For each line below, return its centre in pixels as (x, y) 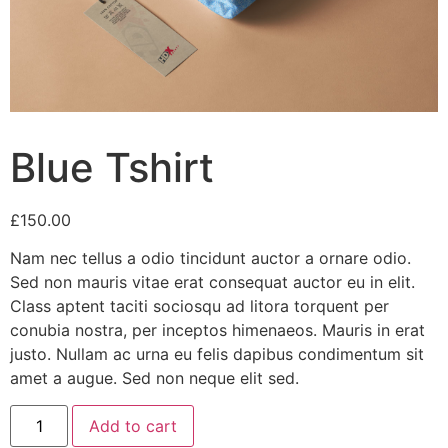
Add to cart (133, 425)
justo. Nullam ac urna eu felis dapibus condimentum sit (217, 354)
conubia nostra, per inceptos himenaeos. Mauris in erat (217, 330)
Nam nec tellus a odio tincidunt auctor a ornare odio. (210, 258)
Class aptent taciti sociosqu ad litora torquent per (199, 306)
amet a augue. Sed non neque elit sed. (154, 378)
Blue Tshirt (112, 167)
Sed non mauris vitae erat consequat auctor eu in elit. (212, 282)
